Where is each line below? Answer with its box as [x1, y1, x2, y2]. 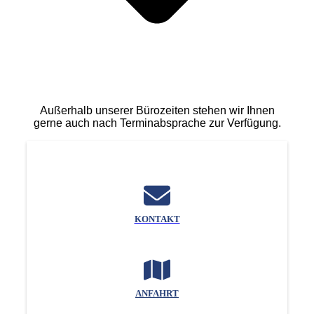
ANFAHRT [135, 287, 179, 299]
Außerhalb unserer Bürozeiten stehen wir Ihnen [39, 104, 275, 116]
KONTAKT [134, 213, 180, 224]
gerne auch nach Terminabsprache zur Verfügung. [33, 116, 281, 129]
